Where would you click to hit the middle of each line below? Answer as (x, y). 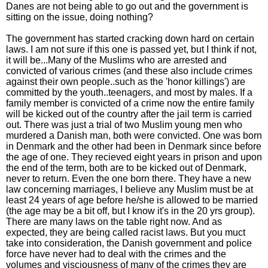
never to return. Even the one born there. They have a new (129, 179)
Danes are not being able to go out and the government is (127, 6)
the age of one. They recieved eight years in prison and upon (134, 157)
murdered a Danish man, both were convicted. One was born (134, 135)
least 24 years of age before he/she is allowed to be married (132, 200)
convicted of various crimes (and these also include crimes (129, 71)
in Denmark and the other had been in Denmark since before (134, 146)
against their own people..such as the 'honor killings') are (126, 82)
